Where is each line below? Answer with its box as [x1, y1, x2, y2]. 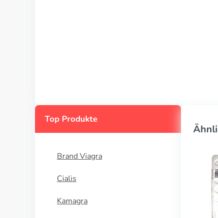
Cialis [57, 173, 76, 184]
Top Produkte [45, 113, 97, 125]
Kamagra [57, 196, 88, 206]
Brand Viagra [57, 151, 102, 162]
